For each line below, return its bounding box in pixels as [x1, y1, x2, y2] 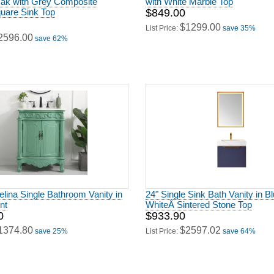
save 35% [223, 20, 256, 28]
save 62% [35, 30, 68, 39]
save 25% [35, 223, 68, 231]
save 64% [223, 223, 256, 231]
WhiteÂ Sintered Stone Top [146, 195, 252, 206]
